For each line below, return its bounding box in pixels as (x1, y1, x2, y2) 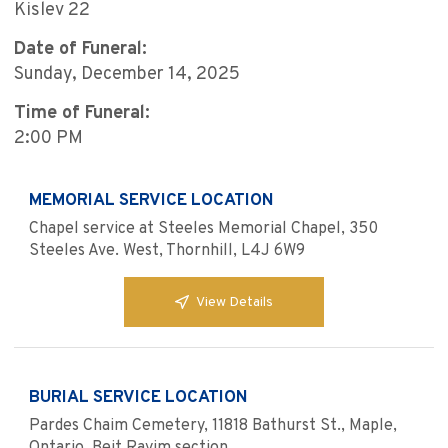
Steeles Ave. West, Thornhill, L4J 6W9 (29, 241, 305, 262)
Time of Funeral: (14, 102, 150, 126)
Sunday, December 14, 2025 (14, 63, 240, 87)
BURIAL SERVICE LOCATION (29, 387, 248, 410)
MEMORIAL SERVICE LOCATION (29, 190, 274, 213)
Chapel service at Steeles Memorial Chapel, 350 (29, 219, 378, 240)
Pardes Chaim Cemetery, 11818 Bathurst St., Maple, (29, 416, 397, 437)
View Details (196, 293, 273, 311)
